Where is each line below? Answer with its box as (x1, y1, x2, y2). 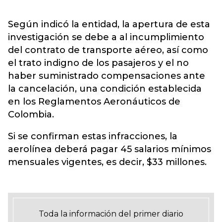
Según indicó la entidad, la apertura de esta (8, 19, 210, 30)
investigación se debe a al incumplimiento (8, 32, 204, 43)
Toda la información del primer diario (39, 209, 183, 219)
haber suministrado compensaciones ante (8, 70, 205, 81)
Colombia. (8, 109, 56, 120)
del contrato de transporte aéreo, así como (8, 45, 208, 55)
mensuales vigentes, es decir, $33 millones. (8, 157, 207, 167)
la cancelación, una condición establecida (8, 83, 202, 94)
